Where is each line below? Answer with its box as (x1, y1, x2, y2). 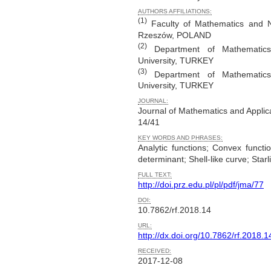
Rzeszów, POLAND (138, 30, 211, 41)
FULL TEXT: (138, 171, 172, 178)
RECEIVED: (138, 247, 171, 255)
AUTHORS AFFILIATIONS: (138, 8, 212, 15)
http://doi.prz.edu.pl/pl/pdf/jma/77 (138, 180, 264, 190)
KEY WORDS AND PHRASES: (138, 134, 223, 142)
